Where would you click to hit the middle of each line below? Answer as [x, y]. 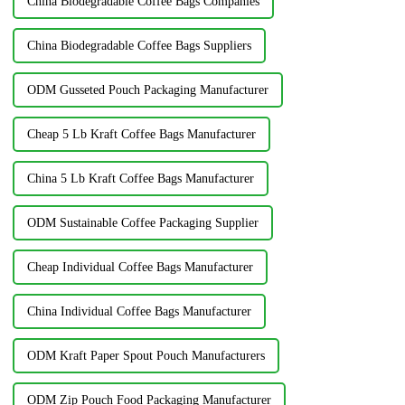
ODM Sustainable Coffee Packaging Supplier [142, 222]
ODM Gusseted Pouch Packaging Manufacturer [147, 89]
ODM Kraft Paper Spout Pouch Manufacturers [146, 355]
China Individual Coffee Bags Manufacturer [139, 311]
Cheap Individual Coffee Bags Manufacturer [140, 267]
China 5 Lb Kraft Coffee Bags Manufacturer [140, 178]
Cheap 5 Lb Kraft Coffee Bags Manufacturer [141, 134]
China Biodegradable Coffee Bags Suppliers [139, 45]
